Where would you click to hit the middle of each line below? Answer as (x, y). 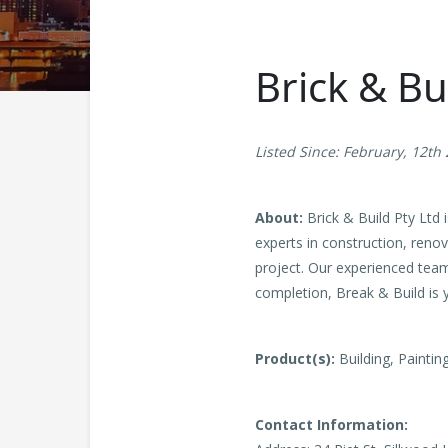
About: (279, 218)
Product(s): (295, 359)
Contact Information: (331, 425)
